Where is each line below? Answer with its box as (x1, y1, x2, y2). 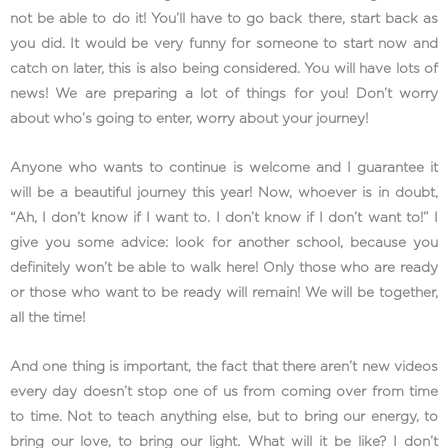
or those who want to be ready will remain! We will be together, (10, 285, 438, 300)
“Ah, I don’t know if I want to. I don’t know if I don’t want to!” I (10, 210, 438, 225)
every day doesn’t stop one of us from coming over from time (10, 384, 438, 399)
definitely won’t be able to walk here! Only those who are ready (10, 260, 438, 275)
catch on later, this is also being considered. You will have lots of (10, 61, 438, 76)
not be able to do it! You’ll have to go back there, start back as (10, 11, 438, 26)
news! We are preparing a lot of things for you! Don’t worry (10, 86, 438, 101)
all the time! (10, 310, 89, 325)
